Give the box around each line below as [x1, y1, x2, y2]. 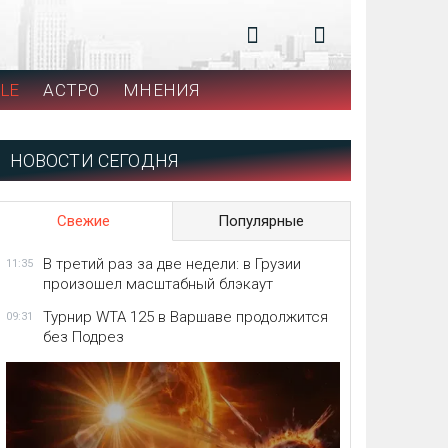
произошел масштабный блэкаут [42, 275, 273, 293]
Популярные [218, 212, 305, 230]
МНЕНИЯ [123, 80, 200, 100]
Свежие [57, 212, 111, 230]
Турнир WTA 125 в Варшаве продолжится [42, 308, 328, 326]
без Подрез [42, 328, 124, 346]
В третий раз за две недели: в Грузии [42, 255, 301, 273]
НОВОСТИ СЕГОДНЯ [9, 150, 179, 171]
